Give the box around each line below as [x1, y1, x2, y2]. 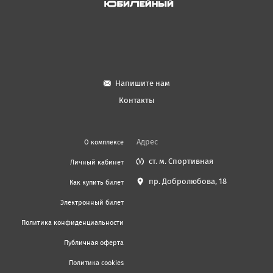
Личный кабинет [70, 158, 124, 166]
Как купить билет [69, 178, 124, 186]
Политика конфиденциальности [21, 218, 124, 227]
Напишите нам [115, 78, 170, 88]
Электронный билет [60, 198, 124, 207]
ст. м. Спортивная [148, 156, 213, 166]
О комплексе [84, 138, 124, 146]
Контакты [118, 95, 155, 105]
